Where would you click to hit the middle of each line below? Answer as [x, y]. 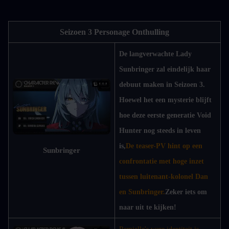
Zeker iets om [186, 192]
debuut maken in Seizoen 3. [162, 85]
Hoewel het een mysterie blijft [165, 100]
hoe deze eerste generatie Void [165, 115]
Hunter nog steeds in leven [160, 131]
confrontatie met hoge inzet [162, 161]
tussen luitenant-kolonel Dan [164, 177]
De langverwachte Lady [155, 54]
